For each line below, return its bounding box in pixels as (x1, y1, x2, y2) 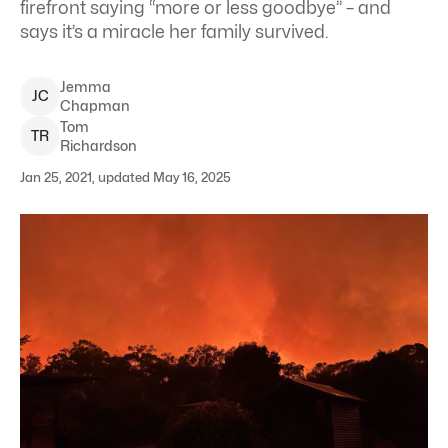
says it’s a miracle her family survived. (20, 21, 329, 42)
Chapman (60, 97, 130, 114)
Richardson (60, 137, 137, 154)
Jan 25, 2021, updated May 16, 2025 (20, 169, 231, 185)
